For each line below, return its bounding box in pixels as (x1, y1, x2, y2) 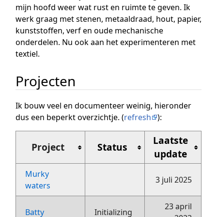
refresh (124, 111, 151, 123)
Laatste (153, 133, 188, 147)
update (154, 147, 187, 160)
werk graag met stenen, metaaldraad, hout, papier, (15, 14, 201, 25)
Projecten (15, 72, 76, 91)
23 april (164, 201, 192, 212)
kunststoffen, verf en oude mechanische (15, 25, 163, 36)
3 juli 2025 (155, 174, 192, 185)
